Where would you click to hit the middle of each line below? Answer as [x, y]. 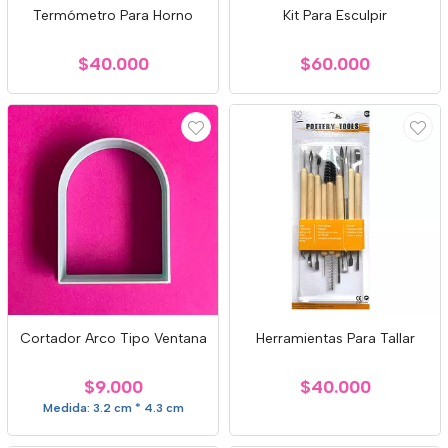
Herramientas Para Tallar [335, 338]
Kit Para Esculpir [335, 15]
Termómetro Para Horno [113, 15]
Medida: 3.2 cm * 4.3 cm [113, 408]
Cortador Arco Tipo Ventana [113, 338]
